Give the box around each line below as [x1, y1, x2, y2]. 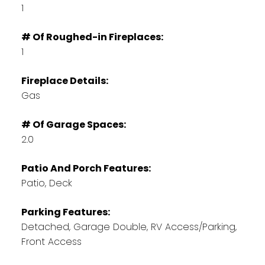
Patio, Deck [21, 176, 72, 190]
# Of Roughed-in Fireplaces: [21, 30, 163, 44]
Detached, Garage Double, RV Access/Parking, [21, 219, 237, 234]
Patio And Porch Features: [21, 161, 151, 175]
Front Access [21, 234, 82, 248]
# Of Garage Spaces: [21, 117, 126, 131]
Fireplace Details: [21, 73, 108, 88]
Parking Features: [21, 205, 110, 219]
